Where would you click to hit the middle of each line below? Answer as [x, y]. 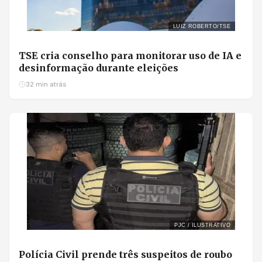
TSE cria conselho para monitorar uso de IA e [130, 56]
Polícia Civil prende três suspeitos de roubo [125, 255]
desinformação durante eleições [99, 68]
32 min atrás [46, 85]
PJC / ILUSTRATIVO [202, 225]
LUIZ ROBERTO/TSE [201, 27]
